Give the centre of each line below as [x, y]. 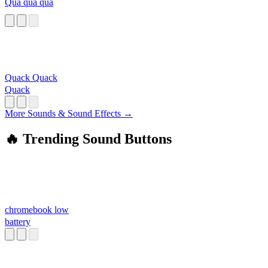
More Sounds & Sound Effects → [69, 114]
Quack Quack [31, 78]
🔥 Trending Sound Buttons [88, 139]
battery [18, 222]
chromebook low [37, 210]
